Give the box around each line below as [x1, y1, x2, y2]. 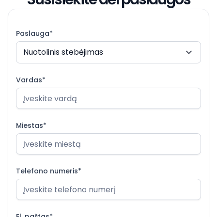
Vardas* [16, 75, 46, 85]
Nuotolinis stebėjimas [23, 46, 103, 58]
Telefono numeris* [16, 166, 81, 176]
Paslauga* [16, 29, 53, 38]
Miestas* [16, 121, 46, 130]
